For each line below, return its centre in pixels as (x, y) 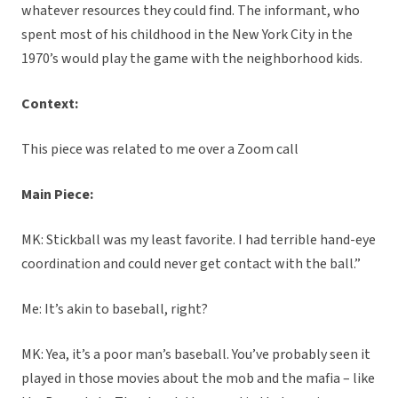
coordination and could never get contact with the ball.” (191, 264)
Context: (50, 104)
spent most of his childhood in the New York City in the (187, 35)
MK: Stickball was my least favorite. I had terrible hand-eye (199, 240)
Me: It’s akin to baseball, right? (115, 310)
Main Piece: (57, 195)
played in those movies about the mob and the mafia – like (198, 379)
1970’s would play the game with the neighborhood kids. (192, 59)
